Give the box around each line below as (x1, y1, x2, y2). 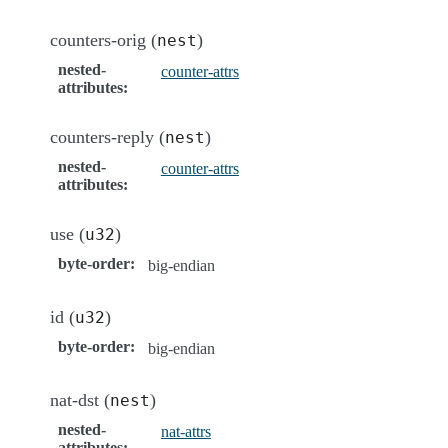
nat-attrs (160, 422, 211, 440)
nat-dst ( (50, 389, 110, 410)
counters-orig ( (50, 29, 157, 50)
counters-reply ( (50, 126, 165, 147)
